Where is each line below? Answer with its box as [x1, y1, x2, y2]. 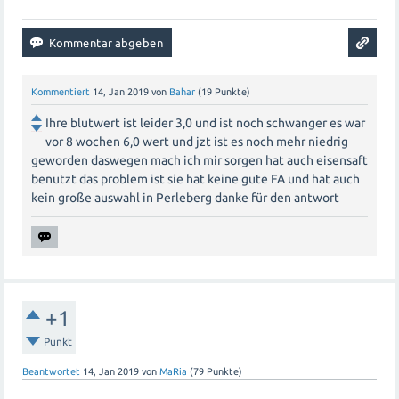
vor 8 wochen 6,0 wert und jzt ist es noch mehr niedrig [45, 134, 348, 149]
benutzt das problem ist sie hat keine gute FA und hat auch [31, 171, 360, 186]
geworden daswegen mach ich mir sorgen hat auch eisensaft [31, 152, 368, 167]
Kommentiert [31, 85, 90, 97]
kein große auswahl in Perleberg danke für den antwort [31, 190, 339, 205]
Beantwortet [22, 365, 80, 377]
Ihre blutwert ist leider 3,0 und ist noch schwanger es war [45, 115, 365, 130]
